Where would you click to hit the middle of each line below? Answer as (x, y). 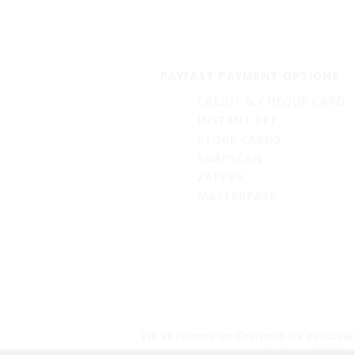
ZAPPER (220, 177)
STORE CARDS (239, 139)
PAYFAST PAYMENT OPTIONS (249, 76)
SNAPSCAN (229, 158)
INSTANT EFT (237, 120)
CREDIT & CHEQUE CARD (271, 101)
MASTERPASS (237, 196)
